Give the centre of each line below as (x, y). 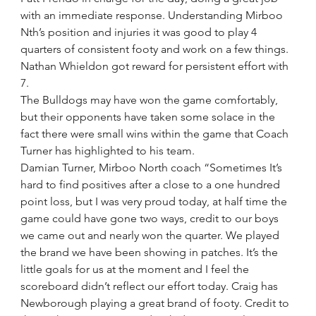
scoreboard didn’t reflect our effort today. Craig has (151, 286)
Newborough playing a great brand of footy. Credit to (157, 303)
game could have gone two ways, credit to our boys (151, 218)
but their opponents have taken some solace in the (150, 117)
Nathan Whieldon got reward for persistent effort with (156, 66)
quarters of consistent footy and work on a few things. (156, 49)
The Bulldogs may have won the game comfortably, (151, 100)
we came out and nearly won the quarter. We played (152, 235)
